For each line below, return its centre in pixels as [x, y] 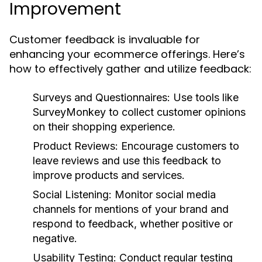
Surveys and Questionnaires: [101, 97]
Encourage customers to [179, 146]
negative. [55, 238]
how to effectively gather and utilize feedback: [130, 69]
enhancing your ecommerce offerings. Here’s [127, 54]
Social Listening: [72, 194]
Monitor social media [164, 194]
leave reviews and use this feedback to [127, 161]
